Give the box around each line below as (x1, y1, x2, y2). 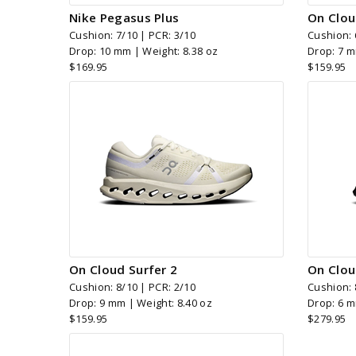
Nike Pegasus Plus (69, 9, 180, 25)
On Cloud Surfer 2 (69, 261, 178, 278)
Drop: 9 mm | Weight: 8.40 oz (69, 296, 212, 311)
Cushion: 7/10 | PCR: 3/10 (69, 27, 195, 42)
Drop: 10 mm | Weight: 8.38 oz (69, 43, 219, 58)
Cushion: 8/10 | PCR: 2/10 (69, 280, 195, 295)
